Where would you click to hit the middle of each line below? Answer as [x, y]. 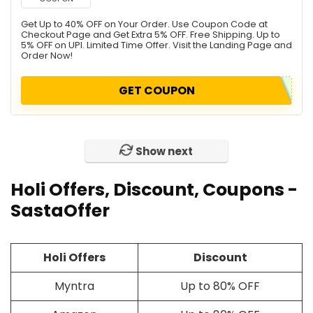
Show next [164, 151]
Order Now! [47, 56]
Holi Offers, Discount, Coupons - [154, 190]
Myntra [74, 286]
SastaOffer [60, 211]
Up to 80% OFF [220, 286]
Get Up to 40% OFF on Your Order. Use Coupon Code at [144, 24]
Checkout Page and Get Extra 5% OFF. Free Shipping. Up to [151, 35]
